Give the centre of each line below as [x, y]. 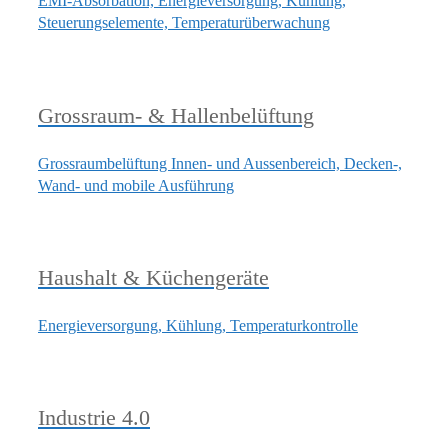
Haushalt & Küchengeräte [153, 278]
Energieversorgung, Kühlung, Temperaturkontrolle [198, 326]
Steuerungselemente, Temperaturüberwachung [184, 23]
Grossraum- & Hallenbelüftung [176, 115]
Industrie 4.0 [94, 418]
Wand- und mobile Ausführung [136, 185]
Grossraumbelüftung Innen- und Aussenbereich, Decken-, [220, 163]
